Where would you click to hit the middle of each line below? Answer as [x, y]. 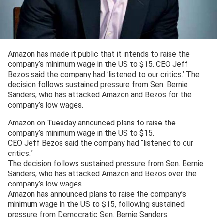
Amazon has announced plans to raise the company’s [97, 194]
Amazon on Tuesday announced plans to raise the [92, 123]
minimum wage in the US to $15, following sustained [96, 204]
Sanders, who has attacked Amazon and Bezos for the [100, 95]
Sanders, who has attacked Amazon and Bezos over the [102, 174]
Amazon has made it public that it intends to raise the [99, 54]
